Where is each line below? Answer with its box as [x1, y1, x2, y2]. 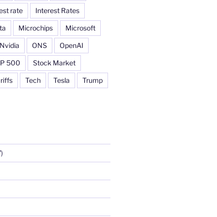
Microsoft [65, 23, 95, 32]
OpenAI [59, 41, 83, 49]
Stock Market [32, 58, 76, 67]
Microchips [18, 23, 53, 32]
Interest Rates [35, 6, 79, 15]
